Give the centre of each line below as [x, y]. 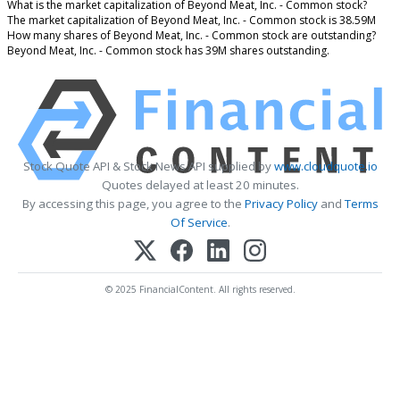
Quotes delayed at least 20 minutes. [200, 185]
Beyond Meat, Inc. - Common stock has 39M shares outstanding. [168, 51]
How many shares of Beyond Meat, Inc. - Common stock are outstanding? [192, 36]
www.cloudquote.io [325, 167]
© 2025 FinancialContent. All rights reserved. [200, 289]
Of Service [199, 223]
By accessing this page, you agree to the [133, 204]
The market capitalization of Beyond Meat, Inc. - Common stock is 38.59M [192, 21]
